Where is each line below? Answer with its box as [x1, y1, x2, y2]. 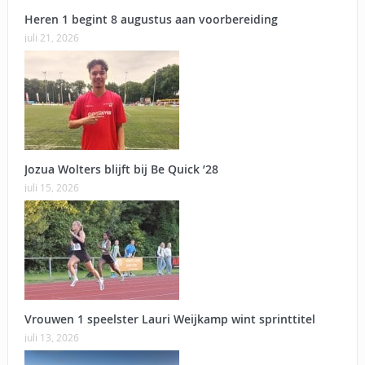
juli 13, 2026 [24, 330, 79, 344]
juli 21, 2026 [24, 30, 79, 44]
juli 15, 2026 [24, 180, 79, 194]
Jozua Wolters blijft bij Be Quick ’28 [24, 161, 218, 177]
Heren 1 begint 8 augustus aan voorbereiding [24, 11, 278, 27]
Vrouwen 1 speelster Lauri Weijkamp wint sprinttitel [24, 310, 315, 327]
